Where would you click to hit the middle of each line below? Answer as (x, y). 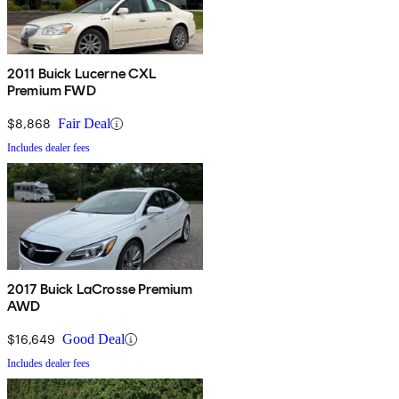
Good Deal (94, 339)
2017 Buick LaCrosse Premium (100, 289)
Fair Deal (84, 124)
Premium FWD (52, 91)
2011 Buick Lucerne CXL (82, 74)
